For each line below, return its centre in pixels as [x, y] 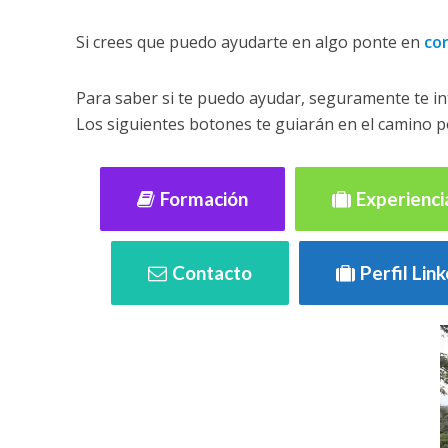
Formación [204, 198]
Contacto [212, 272]
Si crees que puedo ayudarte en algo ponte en [249, 42]
